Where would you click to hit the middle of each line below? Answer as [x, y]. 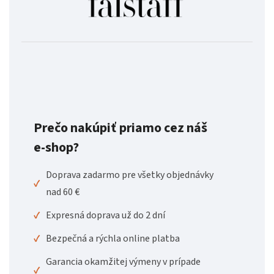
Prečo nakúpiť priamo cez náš [120, 128]
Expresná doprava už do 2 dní [106, 215]
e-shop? [56, 147]
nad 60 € [63, 192]
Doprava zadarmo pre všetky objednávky [130, 175]
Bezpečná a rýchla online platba [113, 238]
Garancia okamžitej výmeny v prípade [123, 261]
